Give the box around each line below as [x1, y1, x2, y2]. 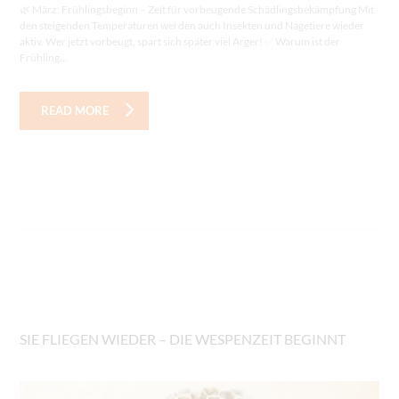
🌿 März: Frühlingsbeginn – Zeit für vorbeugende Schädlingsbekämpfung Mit [20, 3, 375, 17]
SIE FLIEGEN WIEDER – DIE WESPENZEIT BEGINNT [20, 330, 346, 348]
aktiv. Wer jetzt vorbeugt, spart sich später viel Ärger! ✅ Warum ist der [20, 35, 341, 49]
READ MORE [41, 102, 110, 118]
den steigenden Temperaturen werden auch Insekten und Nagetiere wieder [20, 19, 365, 33]
